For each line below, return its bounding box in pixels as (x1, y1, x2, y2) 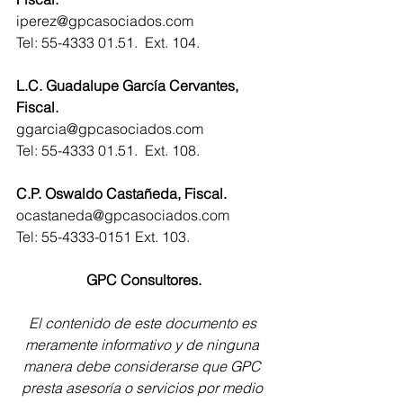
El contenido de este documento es (28, 314, 260, 332)
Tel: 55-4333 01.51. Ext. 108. (16, 141, 200, 159)
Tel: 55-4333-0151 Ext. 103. (16, 228, 190, 246)
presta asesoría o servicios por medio (22, 379, 266, 397)
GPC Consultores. (86, 271, 201, 289)
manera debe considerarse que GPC (23, 357, 264, 375)
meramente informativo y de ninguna (25, 336, 263, 354)
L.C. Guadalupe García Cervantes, (16, 76, 242, 94)
